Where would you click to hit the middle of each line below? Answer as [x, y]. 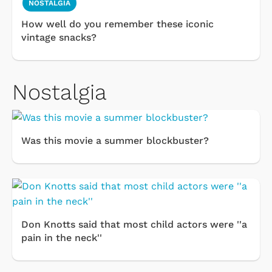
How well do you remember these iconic [117, 24]
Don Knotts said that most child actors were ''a [134, 225]
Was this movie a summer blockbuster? [115, 141]
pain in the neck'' [62, 238]
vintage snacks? [59, 38]
